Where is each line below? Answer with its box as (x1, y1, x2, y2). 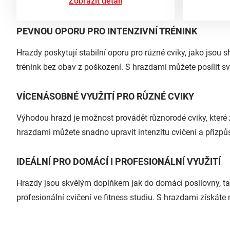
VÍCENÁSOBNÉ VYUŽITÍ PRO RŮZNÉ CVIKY (16, 90, 194, 102)
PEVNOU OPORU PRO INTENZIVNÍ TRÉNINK (16, 25, 197, 36)
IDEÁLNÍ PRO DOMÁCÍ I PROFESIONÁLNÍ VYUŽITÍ (16, 156, 221, 167)
